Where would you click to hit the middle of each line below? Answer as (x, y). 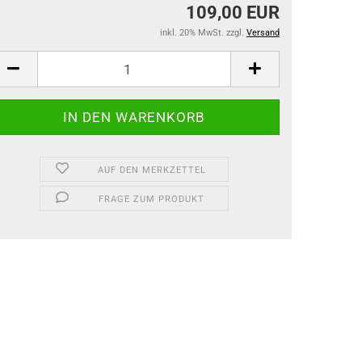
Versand (263, 33)
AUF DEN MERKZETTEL (152, 170)
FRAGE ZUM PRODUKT (152, 199)
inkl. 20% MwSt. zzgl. (203, 33)
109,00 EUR (233, 13)
